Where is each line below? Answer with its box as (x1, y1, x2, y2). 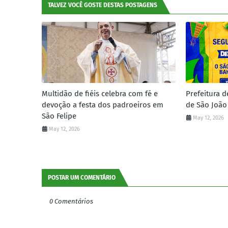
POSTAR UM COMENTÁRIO (48, 174, 116, 181)
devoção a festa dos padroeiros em (42, 100, 163, 109)
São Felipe (42, 111, 76, 121)
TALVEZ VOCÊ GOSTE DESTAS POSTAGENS (48, 2, 157, 9)
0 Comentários (49, 197, 93, 205)
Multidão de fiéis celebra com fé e (42, 89, 158, 98)
